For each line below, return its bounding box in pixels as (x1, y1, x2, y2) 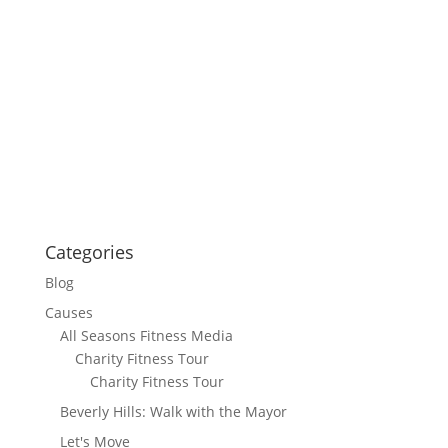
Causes (44, 302, 93, 322)
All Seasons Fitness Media (59, 325, 233, 345)
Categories (44, 239, 134, 264)
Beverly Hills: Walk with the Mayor (59, 401, 287, 421)
